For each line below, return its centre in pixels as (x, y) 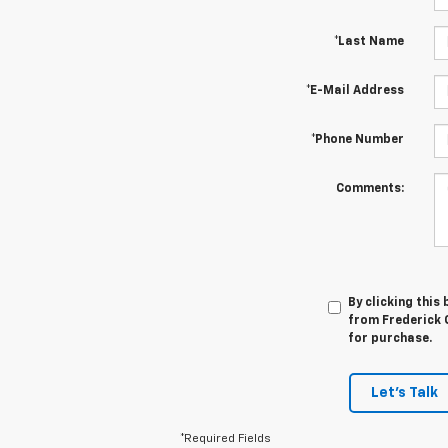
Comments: (369, 189)
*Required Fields (225, 439)
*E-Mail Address (354, 91)
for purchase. (389, 339)
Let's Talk (404, 393)
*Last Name (368, 42)
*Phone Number (357, 140)
